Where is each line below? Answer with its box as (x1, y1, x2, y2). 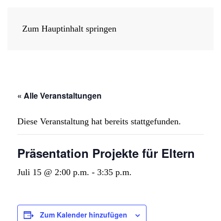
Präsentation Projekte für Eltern (17, 145, 195, 161)
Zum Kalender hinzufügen (40, 210, 127, 220)
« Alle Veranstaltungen (17, 90, 102, 101)
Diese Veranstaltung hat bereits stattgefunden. (17, 116, 181, 126)
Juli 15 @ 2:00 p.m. (17, 167, 89, 177)
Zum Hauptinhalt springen (22, 24, 116, 34)
